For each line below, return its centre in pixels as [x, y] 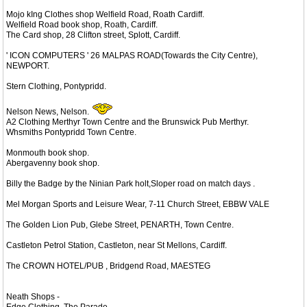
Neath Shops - [33, 296]
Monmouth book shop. [48, 152]
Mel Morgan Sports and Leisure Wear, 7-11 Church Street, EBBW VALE [138, 204]
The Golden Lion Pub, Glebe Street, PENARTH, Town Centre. [120, 224]
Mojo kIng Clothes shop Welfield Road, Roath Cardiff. [105, 14]
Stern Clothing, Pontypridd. [56, 86]
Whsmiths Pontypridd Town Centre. [71, 132]
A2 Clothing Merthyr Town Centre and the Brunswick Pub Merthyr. [127, 122]
